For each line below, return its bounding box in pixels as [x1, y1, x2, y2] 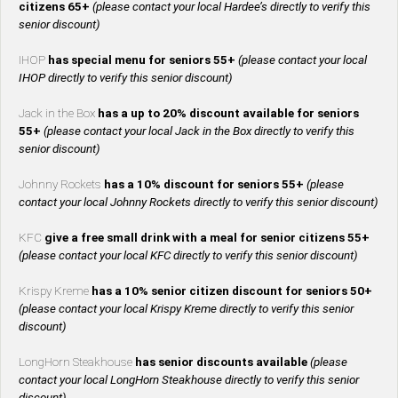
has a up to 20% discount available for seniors [98, 107, 359, 121]
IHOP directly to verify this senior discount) [19, 71, 233, 85]
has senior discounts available [135, 355, 310, 370]
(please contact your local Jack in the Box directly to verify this [44, 124, 354, 139]
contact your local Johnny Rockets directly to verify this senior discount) [19, 195, 378, 210]
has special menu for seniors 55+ [48, 53, 238, 68]
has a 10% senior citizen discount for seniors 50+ [92, 284, 372, 298]
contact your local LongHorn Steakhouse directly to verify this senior [19, 373, 359, 387]
